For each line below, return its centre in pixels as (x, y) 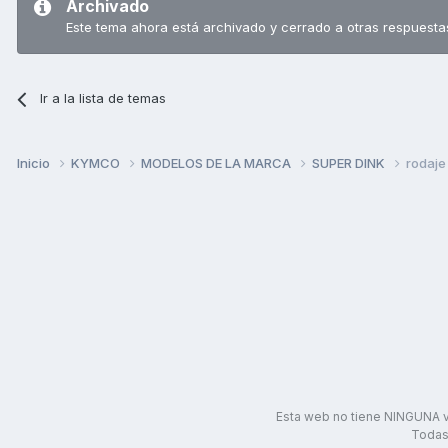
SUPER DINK (350, 162)
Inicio (35, 162)
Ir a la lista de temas (103, 98)
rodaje (426, 162)
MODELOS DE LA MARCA (217, 162)
